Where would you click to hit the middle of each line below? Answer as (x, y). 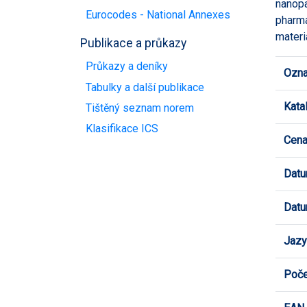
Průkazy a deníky (127, 66)
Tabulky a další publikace (145, 87)
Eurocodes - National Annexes (158, 14)
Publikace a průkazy (133, 43)
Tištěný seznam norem (140, 108)
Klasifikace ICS (122, 129)
